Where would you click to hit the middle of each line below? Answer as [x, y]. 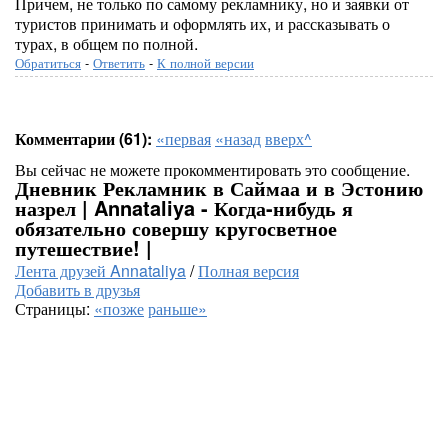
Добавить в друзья [77, 289]
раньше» [177, 308]
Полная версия [248, 270]
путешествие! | [83, 247]
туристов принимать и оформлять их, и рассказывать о [202, 23]
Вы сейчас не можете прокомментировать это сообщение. [212, 169]
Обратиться [48, 62]
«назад [238, 138]
